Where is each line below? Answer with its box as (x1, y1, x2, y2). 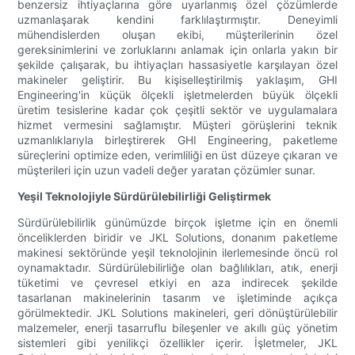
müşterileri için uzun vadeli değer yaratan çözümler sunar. (17, 163, 316, 177)
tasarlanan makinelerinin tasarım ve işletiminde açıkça (17, 291, 338, 305)
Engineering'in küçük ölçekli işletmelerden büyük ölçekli (17, 88, 338, 102)
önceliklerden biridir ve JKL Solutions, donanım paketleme (17, 231, 338, 245)
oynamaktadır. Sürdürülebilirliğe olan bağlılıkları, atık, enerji (17, 261, 338, 275)
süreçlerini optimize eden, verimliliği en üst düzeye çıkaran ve (17, 148, 338, 162)
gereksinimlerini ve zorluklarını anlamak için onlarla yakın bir (17, 43, 338, 57)
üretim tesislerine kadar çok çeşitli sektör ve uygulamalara (17, 103, 338, 117)
